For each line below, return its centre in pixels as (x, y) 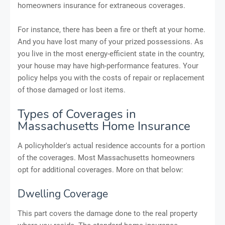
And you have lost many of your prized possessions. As (110, 41)
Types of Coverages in (77, 114)
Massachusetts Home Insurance (104, 126)
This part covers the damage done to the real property (107, 213)
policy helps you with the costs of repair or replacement (111, 78)
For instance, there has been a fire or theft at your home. (111, 29)
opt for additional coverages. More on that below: (100, 170)
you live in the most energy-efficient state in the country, (111, 53)
